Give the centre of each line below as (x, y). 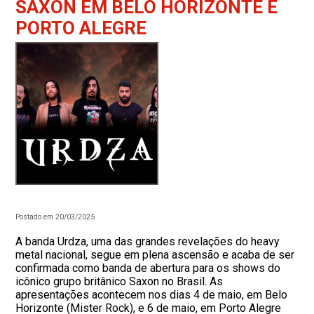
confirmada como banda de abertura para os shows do (148, 268)
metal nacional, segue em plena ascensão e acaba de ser (155, 254)
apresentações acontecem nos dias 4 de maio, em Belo (152, 294)
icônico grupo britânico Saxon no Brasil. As (120, 281)
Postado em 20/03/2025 (55, 217)
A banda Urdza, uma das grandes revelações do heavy (148, 241)
